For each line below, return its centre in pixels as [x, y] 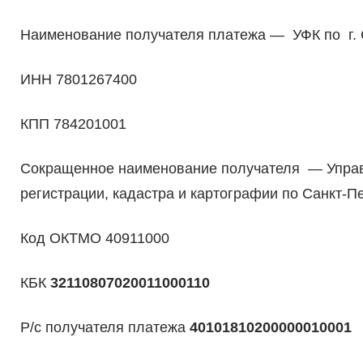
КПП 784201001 [73, 124]
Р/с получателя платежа [105, 328]
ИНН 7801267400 [78, 80]
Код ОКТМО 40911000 [94, 239]
